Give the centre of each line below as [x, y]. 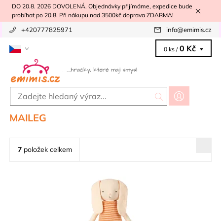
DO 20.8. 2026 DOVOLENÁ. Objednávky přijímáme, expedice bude [102, 6]
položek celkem [47, 150]
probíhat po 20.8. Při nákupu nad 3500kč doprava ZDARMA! [93, 15]
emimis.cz [198, 30]
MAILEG [28, 118]
